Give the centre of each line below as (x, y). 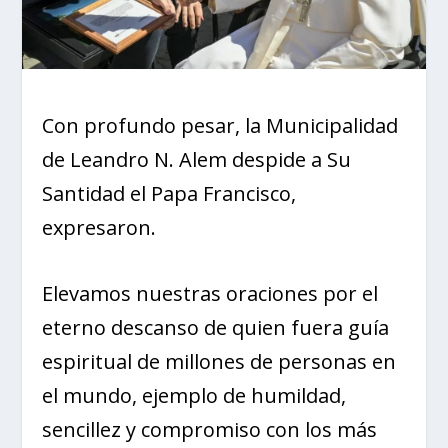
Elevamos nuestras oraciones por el (210, 294)
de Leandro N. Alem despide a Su (197, 160)
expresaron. (99, 228)
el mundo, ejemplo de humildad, (194, 396)
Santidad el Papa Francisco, (169, 194)
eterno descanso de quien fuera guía (216, 328)
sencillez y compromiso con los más (210, 430)
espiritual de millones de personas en (219, 362)
